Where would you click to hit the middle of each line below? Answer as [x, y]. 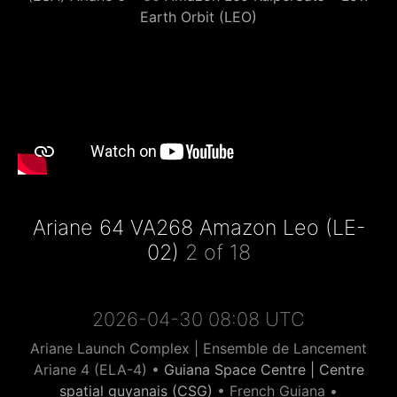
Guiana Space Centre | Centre [264, 370]
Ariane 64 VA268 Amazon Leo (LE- [198, 227]
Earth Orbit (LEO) [198, 17]
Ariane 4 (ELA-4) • [98, 370]
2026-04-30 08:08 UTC [198, 319]
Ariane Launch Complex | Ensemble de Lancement [198, 348]
